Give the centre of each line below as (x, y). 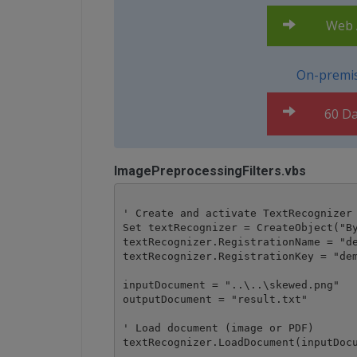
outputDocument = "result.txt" (215, 299)
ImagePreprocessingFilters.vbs (210, 171)
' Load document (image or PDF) (218, 328)
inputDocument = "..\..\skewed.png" (231, 284)
